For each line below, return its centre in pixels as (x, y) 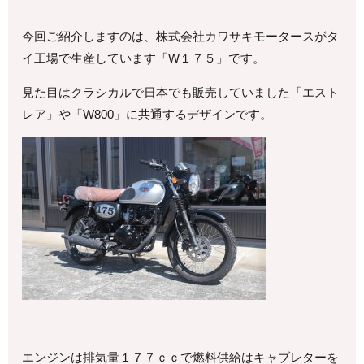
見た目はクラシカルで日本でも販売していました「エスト (181, 92)
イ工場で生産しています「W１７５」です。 (144, 58)
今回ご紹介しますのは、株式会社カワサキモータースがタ (181, 36)
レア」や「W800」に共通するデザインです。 (147, 114)
